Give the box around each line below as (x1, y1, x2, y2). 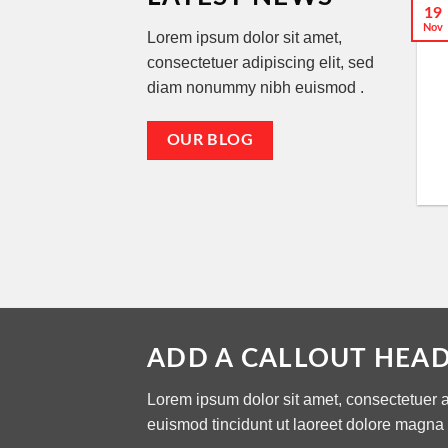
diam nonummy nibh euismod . (147, 79, 364, 97)
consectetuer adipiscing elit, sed (147, 54, 374, 72)
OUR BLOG (166, 132, 254, 148)
